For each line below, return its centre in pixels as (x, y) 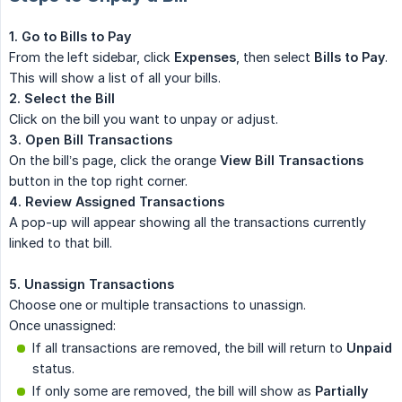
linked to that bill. (61, 243)
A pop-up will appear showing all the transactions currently (188, 223)
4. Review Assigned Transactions (117, 202)
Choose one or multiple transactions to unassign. (157, 305)
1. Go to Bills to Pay (70, 37)
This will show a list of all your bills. (115, 78)
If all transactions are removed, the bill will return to (189, 348)
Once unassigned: (62, 326)
